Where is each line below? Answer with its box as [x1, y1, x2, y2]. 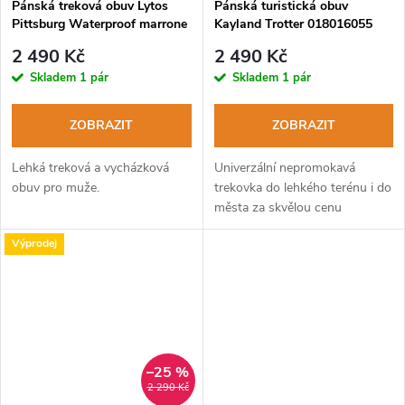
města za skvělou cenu [213, 198, 342, 216]
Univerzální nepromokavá [213, 158, 355, 176]
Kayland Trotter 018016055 [213, 15, 372, 33]
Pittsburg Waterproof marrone [12, 15, 187, 33]
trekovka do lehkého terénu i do [213, 178, 391, 196]
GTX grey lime [213, 33, 296, 52]
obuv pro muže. [12, 178, 99, 196]
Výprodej [12, 236, 57, 251]
